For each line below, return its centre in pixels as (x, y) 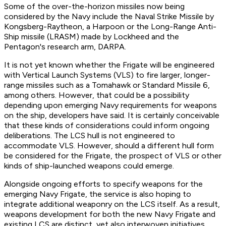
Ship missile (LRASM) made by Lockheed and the (92, 37)
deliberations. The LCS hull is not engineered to (90, 136)
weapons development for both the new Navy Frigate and (110, 214)
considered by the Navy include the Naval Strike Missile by (109, 17)
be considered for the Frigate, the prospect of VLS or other (113, 156)
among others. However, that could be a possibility (97, 95)
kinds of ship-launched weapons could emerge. (89, 166)
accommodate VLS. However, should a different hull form (109, 146)
